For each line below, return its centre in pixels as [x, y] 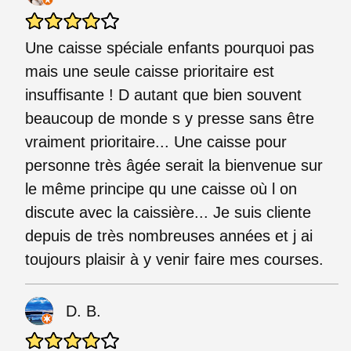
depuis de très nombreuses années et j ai [169, 235]
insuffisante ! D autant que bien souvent [163, 94]
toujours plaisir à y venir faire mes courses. [174, 259]
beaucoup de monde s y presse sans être [170, 118]
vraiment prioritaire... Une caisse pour [156, 141]
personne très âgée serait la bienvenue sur [174, 165]
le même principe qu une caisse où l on [161, 188]
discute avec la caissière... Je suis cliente [168, 212]
